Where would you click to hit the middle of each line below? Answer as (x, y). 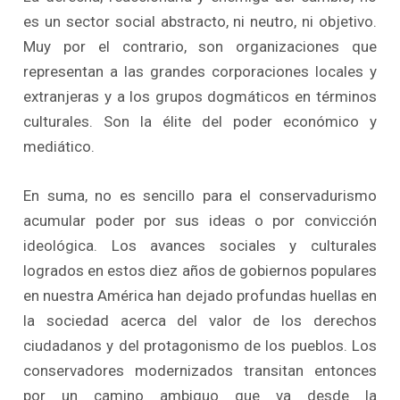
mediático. (59, 146)
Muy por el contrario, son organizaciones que (200, 46)
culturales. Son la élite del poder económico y (200, 121)
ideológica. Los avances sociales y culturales (200, 245)
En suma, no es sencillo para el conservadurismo (200, 195)
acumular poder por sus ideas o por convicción (200, 220)
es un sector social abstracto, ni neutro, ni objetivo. (200, 21)
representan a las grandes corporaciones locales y (200, 71)
